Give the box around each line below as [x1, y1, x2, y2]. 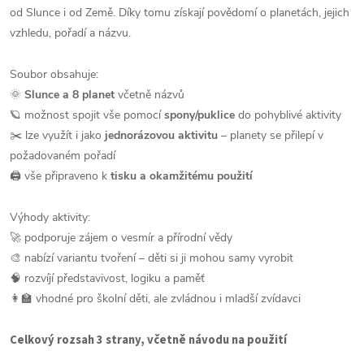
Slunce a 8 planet [24, 86, 115, 102]
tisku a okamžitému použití [110, 167, 253, 184]
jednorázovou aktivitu [105, 127, 218, 143]
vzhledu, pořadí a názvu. [10, 24, 131, 41]
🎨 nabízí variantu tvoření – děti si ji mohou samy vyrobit [10, 249, 293, 266]
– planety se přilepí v [218, 127, 323, 143]
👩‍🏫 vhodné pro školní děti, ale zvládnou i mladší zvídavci [10, 290, 301, 306]
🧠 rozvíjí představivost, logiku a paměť [10, 270, 205, 286]
